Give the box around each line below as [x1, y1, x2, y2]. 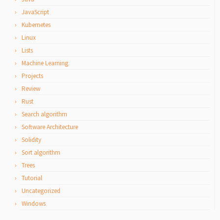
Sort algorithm [22, 148, 60, 157]
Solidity [22, 136, 41, 144]
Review [22, 84, 40, 93]
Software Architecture [22, 123, 78, 131]
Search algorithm [22, 110, 67, 118]
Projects [22, 72, 43, 80]
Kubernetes [22, 21, 51, 29]
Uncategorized [22, 187, 60, 195]
